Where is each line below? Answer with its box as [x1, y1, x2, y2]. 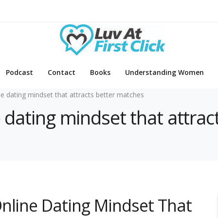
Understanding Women [125, 68, 204, 77]
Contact [48, 68, 75, 77]
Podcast [6, 68, 33, 77]
